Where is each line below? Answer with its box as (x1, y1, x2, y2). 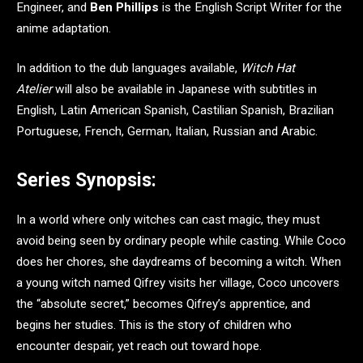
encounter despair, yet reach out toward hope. (16, 338, 262, 353)
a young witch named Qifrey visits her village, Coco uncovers (16, 275, 340, 290)
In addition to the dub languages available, (16, 61, 241, 76)
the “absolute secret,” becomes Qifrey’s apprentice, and (16, 296, 310, 311)
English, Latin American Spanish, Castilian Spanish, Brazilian (16, 103, 334, 118)
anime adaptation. (16, 20, 111, 36)
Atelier (16, 82, 52, 97)
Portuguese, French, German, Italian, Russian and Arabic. (16, 124, 321, 139)
